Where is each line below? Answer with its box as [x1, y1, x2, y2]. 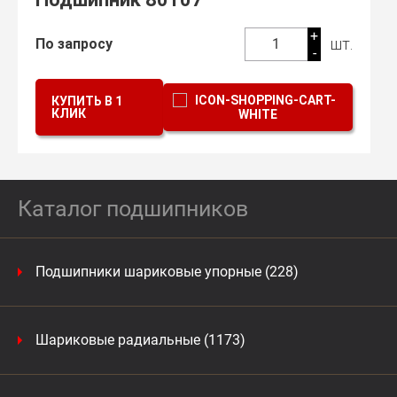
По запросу [35, 35, 113, 52]
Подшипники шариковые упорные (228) [35, 263, 299, 280]
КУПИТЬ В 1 [51, 94, 122, 108]
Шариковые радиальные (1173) [35, 331, 245, 348]
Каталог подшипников [18, 196, 248, 222]
